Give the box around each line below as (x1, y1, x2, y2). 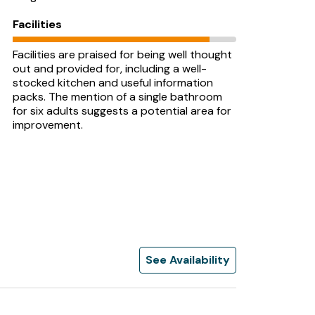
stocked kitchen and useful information (13, 75, 213, 90)
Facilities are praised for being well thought (13, 47, 232, 62)
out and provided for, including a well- (13, 61, 207, 76)
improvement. (13, 117, 83, 132)
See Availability (146, 252, 230, 267)
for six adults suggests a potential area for (13, 103, 231, 118)
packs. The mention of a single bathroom (13, 89, 222, 104)
